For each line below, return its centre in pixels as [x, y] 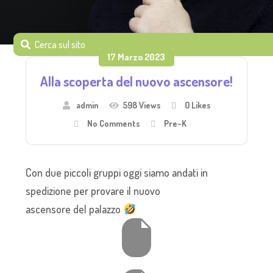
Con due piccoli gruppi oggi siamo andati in [117, 172]
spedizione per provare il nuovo [93, 191]
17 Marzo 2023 [136, 57]
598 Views [141, 105]
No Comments [113, 123]
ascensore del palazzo [75, 209]
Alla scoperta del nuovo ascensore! [136, 81]
